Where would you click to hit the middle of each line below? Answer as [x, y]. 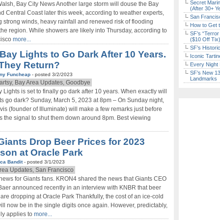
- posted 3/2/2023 [52, 74]
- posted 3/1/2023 [44, 162]
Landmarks [204, 79]
